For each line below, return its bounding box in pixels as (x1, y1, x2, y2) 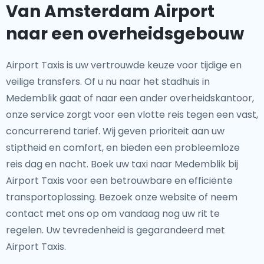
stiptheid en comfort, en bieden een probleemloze (6, 141, 240, 154)
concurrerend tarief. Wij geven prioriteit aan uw (6, 124, 225, 138)
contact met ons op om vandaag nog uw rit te (6, 207, 220, 220)
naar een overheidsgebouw (6, 22, 244, 45)
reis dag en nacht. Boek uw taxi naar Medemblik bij (6, 157, 238, 171)
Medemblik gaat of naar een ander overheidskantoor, (6, 91, 254, 105)
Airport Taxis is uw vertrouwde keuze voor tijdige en (6, 58, 242, 72)
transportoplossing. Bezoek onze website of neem (6, 190, 237, 204)
